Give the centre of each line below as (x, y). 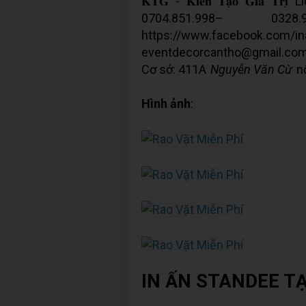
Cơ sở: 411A (175, 69)
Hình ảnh (166, 103)
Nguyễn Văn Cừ (251, 69)
